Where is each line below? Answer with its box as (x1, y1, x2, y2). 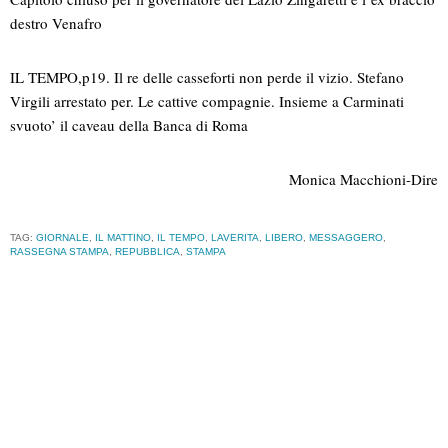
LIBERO (265, 232, 303, 244)
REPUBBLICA (115, 246, 180, 258)
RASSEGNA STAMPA (10, 246, 109, 258)
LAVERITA (211, 232, 259, 244)
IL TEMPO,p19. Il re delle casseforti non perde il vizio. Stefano (10, 67, 404, 88)
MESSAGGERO (309, 232, 383, 244)
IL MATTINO (95, 232, 151, 244)
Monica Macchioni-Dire (289, 169, 438, 190)
